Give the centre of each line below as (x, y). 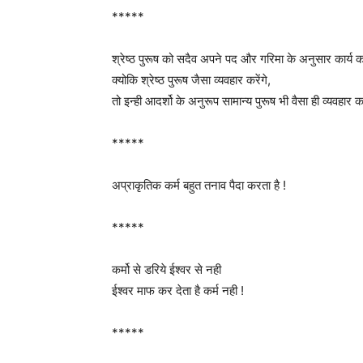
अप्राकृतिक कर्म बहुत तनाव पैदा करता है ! (199, 185)
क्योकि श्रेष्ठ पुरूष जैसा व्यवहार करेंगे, (191, 80)
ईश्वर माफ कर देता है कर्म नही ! (178, 290)
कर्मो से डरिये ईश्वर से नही (167, 269)
